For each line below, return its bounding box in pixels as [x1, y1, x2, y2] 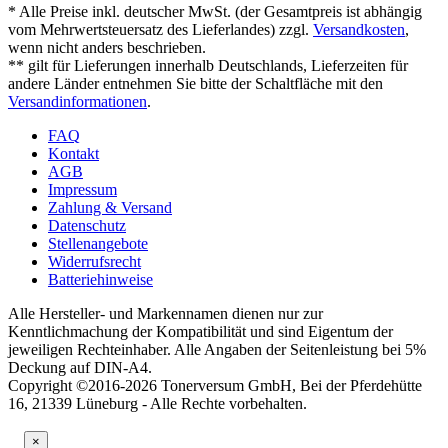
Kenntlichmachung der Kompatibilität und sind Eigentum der [8, 323, 393, 341]
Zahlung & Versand [48, 199, 172, 217]
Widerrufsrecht [48, 253, 141, 271]
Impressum [48, 181, 117, 199]
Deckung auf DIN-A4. [8, 359, 152, 377]
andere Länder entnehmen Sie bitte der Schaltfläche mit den [8, 75, 383, 93]
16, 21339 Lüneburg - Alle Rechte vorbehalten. [8, 395, 307, 413]
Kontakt [48, 145, 99, 163]
